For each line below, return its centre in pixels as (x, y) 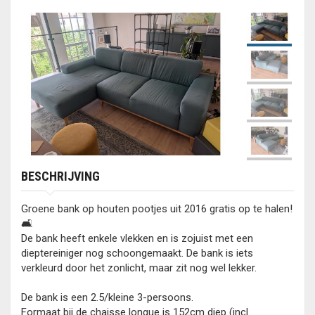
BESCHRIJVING (60, 176)
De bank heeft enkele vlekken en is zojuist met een (137, 238)
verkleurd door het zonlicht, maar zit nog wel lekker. (139, 268)
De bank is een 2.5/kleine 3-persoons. (107, 297)
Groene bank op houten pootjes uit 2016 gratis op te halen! (157, 209)
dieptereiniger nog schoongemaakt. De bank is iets (137, 253)
